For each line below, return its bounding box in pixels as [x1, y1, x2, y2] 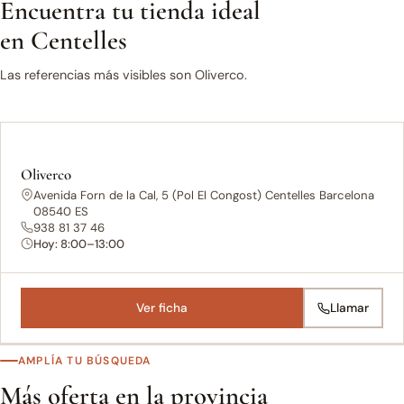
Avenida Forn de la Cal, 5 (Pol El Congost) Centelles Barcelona [33, 187, 375, 203]
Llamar [329, 300, 369, 317]
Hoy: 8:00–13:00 [33, 235, 125, 252]
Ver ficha [136, 300, 188, 317]
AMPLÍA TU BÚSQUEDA [18, 353, 151, 368]
